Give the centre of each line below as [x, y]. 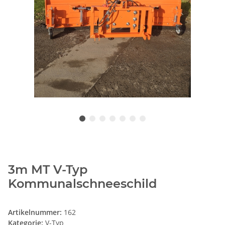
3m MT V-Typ [48, 170]
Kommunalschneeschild [82, 184]
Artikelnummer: [36, 212]
